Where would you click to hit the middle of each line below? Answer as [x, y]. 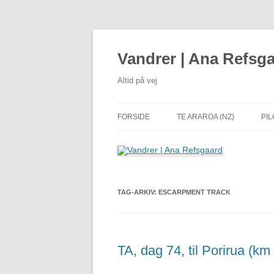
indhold [131, 50]
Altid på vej [137, 80]
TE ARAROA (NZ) [206, 117]
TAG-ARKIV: [138, 192]
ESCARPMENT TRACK [194, 192]
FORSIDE [134, 117]
